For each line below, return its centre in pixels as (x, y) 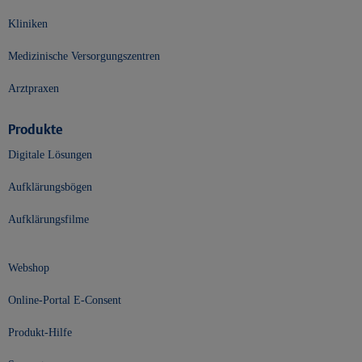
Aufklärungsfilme (48, 220)
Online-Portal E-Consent (65, 301)
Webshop (29, 268)
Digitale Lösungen (50, 155)
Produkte (36, 129)
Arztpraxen (34, 89)
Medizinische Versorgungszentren (84, 57)
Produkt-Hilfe (40, 333)
